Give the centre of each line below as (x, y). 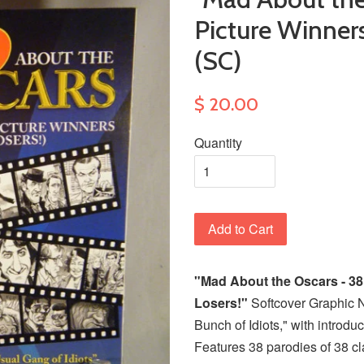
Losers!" (221, 303)
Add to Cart (240, 229)
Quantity (218, 143)
